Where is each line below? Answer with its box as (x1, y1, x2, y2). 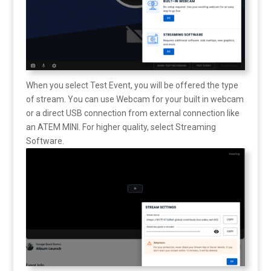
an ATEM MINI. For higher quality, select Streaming (25, 122, 216, 132)
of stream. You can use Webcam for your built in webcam (25, 94, 244, 105)
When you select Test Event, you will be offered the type (25, 80, 238, 91)
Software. (25, 136, 64, 146)
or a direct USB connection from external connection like (25, 108, 240, 119)
